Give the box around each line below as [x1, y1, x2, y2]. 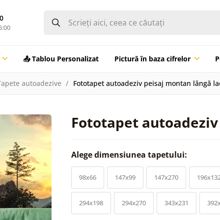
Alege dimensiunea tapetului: [71, 149, 189, 160]
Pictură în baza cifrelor [114, 54, 191, 63]
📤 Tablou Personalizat [23, 54, 99, 63]
